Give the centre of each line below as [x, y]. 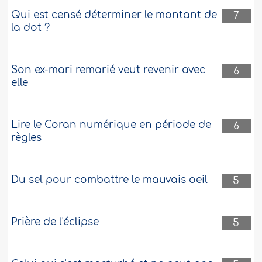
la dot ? [31, 28]
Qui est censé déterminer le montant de [114, 15]
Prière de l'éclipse [55, 222]
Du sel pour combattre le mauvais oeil [110, 180]
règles [27, 138]
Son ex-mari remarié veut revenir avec [108, 70]
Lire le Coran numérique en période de [111, 125]
